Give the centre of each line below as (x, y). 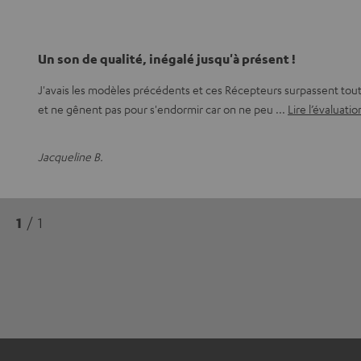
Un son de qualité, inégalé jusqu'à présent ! (167, 58)
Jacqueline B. (71, 156)
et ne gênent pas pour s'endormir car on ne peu (157, 108)
